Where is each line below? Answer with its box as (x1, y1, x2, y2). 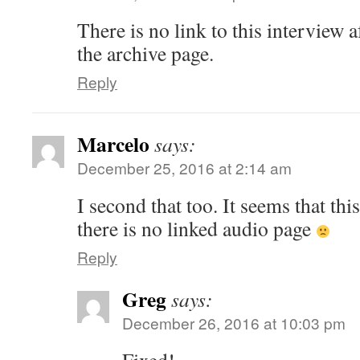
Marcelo (77, 129, 149, 159)
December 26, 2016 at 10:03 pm (122, 312, 346, 333)
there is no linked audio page (77, 215, 316, 242)
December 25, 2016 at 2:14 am (77, 157, 292, 178)
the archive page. (77, 39, 214, 67)
